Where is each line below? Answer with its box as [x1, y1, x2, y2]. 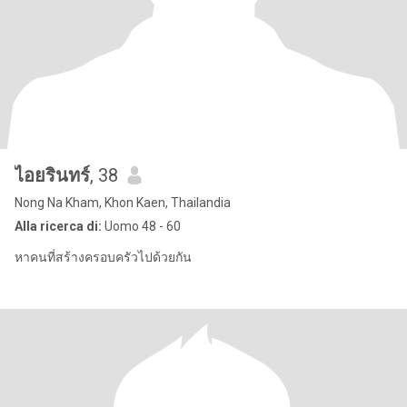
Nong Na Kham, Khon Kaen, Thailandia [15, 195, 231, 210]
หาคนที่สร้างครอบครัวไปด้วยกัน [15, 250, 192, 264]
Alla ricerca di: [15, 219, 102, 233]
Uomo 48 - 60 [102, 219, 181, 233]
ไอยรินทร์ [15, 164, 90, 186]
